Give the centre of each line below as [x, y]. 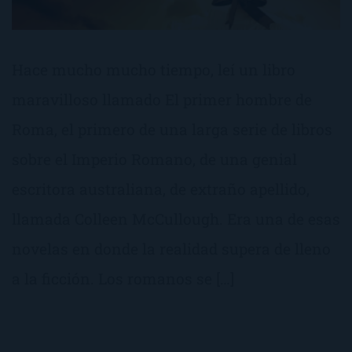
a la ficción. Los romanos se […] [123, 278]
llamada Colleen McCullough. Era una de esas [176, 218]
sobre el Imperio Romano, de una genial [154, 159]
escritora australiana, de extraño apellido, [161, 189]
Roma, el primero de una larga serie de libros [172, 129]
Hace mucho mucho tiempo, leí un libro [154, 69]
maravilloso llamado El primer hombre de [162, 99]
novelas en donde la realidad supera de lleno [171, 248]
